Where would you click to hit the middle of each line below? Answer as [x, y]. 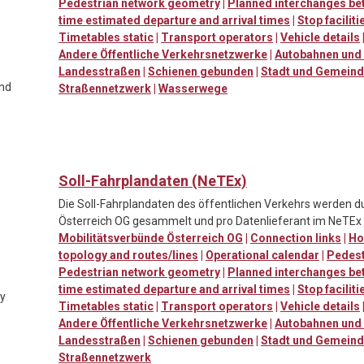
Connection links [296, 238]
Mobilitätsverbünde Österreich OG [151, 238]
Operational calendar [262, 255]
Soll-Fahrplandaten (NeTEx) [153, 180]
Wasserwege [193, 88]
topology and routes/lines [128, 255]
